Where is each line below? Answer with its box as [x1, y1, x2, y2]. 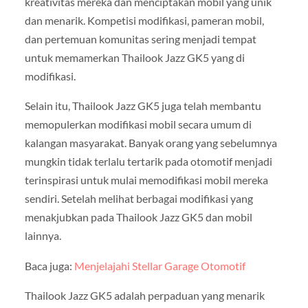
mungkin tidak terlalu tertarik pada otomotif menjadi [24, 155, 272, 168]
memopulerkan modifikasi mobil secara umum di [24, 118, 252, 131]
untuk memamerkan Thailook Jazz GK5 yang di [24, 51, 245, 65]
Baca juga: [24, 258, 74, 272]
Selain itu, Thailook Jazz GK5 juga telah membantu [24, 99, 261, 113]
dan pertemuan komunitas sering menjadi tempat [24, 32, 256, 46]
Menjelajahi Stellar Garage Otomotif [74, 258, 245, 272]
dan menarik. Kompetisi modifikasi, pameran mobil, [24, 14, 264, 27]
